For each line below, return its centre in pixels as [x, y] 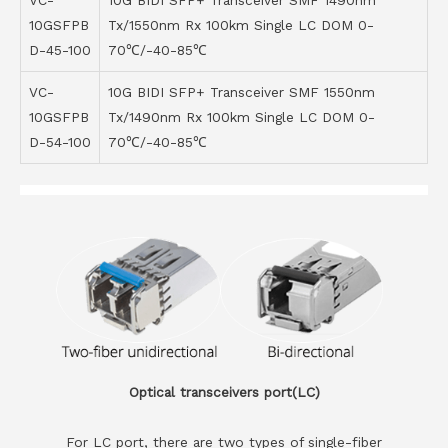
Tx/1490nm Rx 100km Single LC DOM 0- [241, 117]
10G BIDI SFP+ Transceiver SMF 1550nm [241, 92]
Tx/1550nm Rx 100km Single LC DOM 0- [241, 25]
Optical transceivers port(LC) [224, 391]
